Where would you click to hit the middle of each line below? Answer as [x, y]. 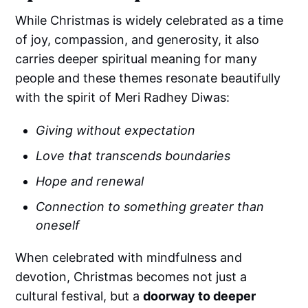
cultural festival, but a [79, 296]
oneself [58, 225]
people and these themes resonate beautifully [148, 78]
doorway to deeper [200, 296]
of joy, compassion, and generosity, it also [137, 40]
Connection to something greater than [150, 207]
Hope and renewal [90, 181]
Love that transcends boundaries [133, 156]
